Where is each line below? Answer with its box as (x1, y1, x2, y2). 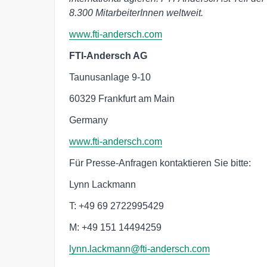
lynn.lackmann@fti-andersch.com (69, 243, 210, 254)
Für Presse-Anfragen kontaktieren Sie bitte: (69, 157, 251, 168)
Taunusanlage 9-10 (69, 72, 151, 82)
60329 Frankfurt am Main (69, 93, 175, 104)
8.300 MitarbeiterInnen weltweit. (69, 7, 203, 18)
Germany (69, 114, 108, 125)
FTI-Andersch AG (69, 50, 147, 61)
